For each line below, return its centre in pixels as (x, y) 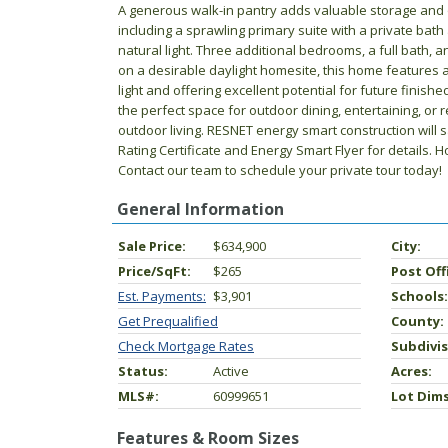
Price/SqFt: (154, 271)
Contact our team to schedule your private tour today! (280, 170)
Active (231, 371)
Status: (143, 371)
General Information (200, 209)
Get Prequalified (168, 321)
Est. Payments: (162, 296)
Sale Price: (152, 246)
